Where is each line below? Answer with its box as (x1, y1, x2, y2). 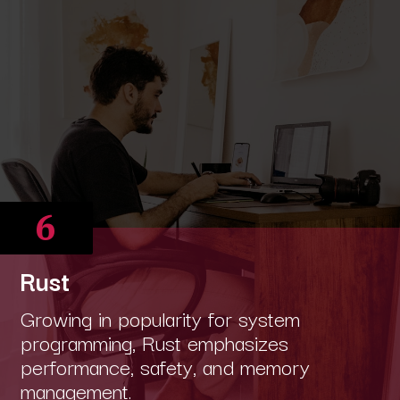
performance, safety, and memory (20, 348, 310, 382)
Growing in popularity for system (20, 300, 300, 334)
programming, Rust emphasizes (20, 324, 288, 358)
